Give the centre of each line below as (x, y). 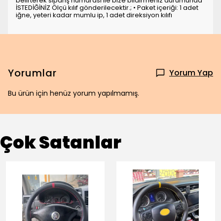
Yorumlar (32, 73)
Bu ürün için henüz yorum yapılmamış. (74, 93)
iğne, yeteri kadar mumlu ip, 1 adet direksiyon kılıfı (94, 15)
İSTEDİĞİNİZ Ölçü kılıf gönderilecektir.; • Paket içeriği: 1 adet (107, 8)
